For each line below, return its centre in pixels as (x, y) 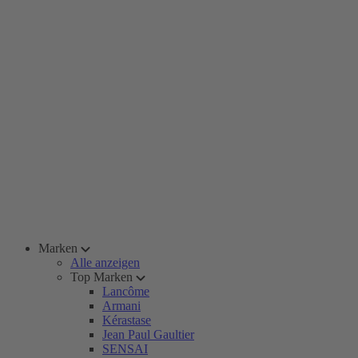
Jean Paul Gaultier (148, 334)
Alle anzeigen (105, 263)
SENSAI (125, 349)
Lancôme (126, 291)
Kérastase (127, 320)
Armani (121, 306)
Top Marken (101, 277)
